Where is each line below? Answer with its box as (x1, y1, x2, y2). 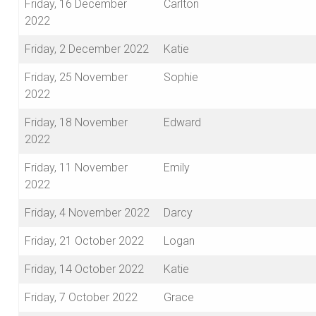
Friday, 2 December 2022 (25, 42, 149, 56)
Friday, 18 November (25, 116, 128, 130)
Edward (164, 116, 201, 130)
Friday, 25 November (25, 71, 128, 85)
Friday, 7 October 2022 (25, 291, 138, 305)
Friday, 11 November (25, 161, 128, 175)
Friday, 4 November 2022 (25, 206, 150, 220)
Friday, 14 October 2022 (25, 262, 144, 276)
